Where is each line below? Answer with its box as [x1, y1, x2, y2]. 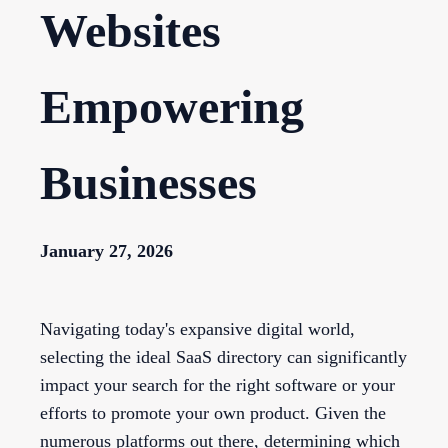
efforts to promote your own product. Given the [40, 403, 386, 424]
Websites [40, 4, 221, 58]
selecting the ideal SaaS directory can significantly [40, 347, 407, 368]
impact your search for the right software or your [40, 375, 395, 396]
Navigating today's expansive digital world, [40, 319, 355, 340]
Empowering [40, 80, 304, 134]
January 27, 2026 [40, 241, 173, 262]
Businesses [40, 156, 257, 210]
